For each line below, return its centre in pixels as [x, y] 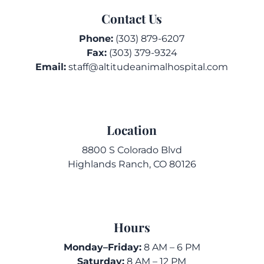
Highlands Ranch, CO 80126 [132, 164]
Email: [51, 67]
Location [132, 129]
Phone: [96, 38]
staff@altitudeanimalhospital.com [148, 67]
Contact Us [132, 18]
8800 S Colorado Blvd [132, 150]
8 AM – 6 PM [171, 247]
